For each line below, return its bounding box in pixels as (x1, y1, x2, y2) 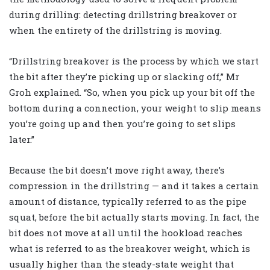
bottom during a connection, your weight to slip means (9, 102, 261, 115)
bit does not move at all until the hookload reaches (9, 227, 242, 239)
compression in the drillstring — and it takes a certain (9, 180, 259, 192)
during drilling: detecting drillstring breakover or (9, 8, 237, 21)
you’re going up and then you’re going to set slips (9, 118, 236, 130)
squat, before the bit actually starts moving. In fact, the (9, 211, 259, 224)
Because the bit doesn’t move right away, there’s (9, 164, 225, 177)
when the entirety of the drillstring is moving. (9, 24, 222, 37)
